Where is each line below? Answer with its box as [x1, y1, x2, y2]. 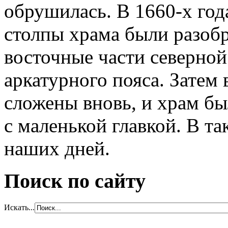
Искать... [4, 203, 35, 212]
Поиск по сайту [4, 169, 146, 193]
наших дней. [4, 137, 110, 159]
